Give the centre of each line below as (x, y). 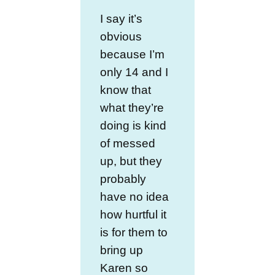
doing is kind (134, 125)
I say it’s (122, 18)
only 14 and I (134, 72)
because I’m (133, 54)
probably (123, 179)
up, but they (131, 161)
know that (126, 90)
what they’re (132, 107)
